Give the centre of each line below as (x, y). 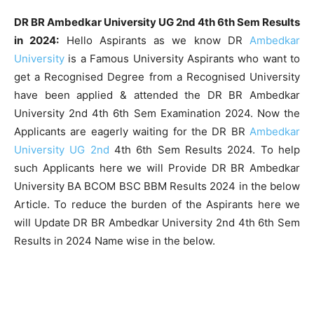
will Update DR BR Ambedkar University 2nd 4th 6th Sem (157, 223)
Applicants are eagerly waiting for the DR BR (132, 131)
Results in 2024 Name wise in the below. (115, 241)
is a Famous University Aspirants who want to (182, 59)
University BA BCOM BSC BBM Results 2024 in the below (157, 186)
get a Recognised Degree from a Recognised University (157, 77)
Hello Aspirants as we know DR (154, 40)
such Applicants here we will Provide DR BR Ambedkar (157, 168)
